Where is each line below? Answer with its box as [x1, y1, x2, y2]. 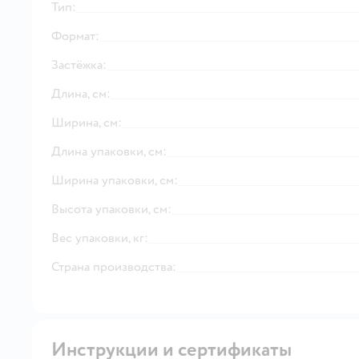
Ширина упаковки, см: [51, 171, 178, 188]
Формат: [51, 27, 99, 44]
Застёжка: [51, 56, 107, 73]
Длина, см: [51, 85, 111, 102]
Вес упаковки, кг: [51, 229, 148, 246]
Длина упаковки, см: [51, 143, 167, 159]
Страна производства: [51, 258, 176, 275]
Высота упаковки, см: [51, 200, 171, 217]
